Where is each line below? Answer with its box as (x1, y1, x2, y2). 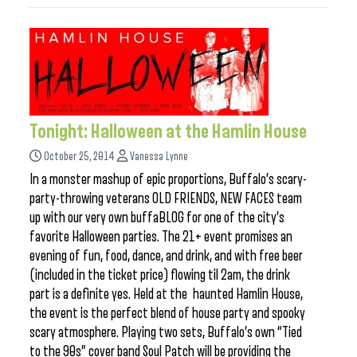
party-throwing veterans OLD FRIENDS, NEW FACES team (29, 190, 302, 206)
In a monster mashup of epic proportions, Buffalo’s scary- (29, 171, 307, 187)
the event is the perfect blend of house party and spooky (29, 305, 305, 321)
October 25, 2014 (44, 151, 115, 163)
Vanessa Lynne (130, 151, 188, 163)
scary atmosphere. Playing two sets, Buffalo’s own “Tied (29, 324, 302, 340)
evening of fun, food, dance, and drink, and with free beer (29, 248, 303, 264)
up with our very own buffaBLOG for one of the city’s (29, 210, 284, 226)
